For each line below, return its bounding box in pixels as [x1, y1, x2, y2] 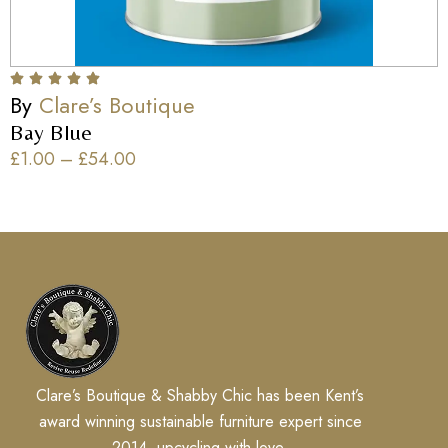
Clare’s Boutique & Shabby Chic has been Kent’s [36, 384, 364, 407]
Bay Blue [10, 120, 92, 145]
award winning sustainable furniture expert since [38, 410, 362, 433]
